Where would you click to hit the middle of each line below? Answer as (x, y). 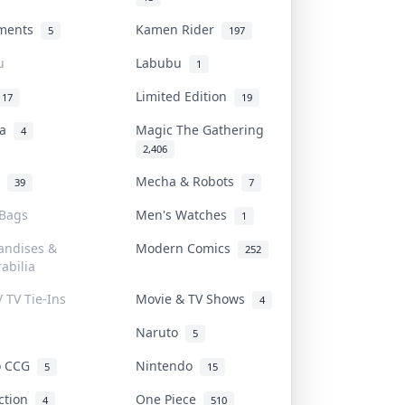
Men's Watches (185, 214)
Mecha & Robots (188, 181)
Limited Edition (185, 96)
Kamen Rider (179, 29)
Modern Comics (187, 248)
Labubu (162, 62)
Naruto (160, 332)
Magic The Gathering (203, 129)
